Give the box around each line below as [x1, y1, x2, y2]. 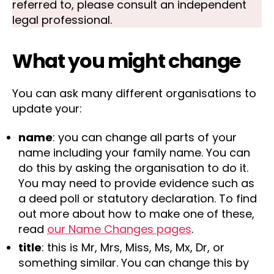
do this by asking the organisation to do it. [18, 160, 248, 176]
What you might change [12, 46, 241, 75]
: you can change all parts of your [53, 130, 237, 145]
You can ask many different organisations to [12, 85, 256, 101]
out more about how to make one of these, [18, 206, 254, 221]
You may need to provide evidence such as [18, 176, 254, 191]
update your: [12, 100, 82, 116]
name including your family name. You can [18, 145, 250, 160]
